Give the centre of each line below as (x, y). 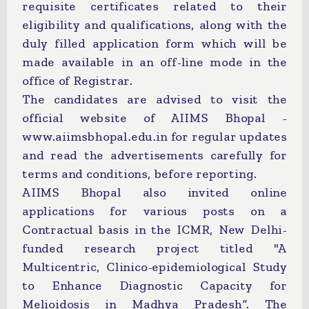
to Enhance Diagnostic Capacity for (154, 286)
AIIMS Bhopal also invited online (154, 192)
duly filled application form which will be (154, 43)
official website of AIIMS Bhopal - (154, 118)
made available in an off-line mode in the (154, 62)
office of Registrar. (78, 81)
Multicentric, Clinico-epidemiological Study (154, 267)
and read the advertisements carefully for (154, 155)
